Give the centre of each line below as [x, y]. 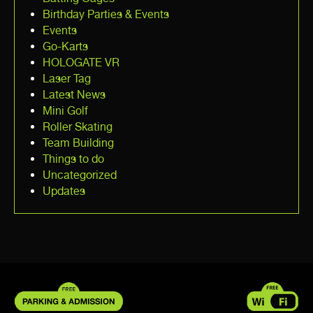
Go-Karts [65, 46]
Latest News [74, 94]
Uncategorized [80, 175]
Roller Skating [78, 126]
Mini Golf [65, 110]
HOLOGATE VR [81, 62]
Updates [64, 191]
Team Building [78, 143]
